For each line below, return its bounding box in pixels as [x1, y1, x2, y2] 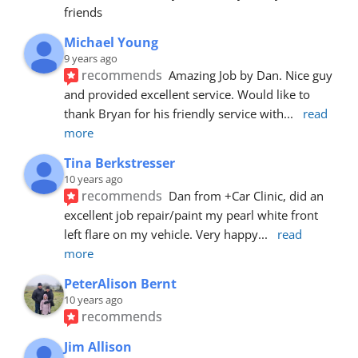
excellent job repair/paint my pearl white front [64, 206, 318, 223]
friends [64, 3, 102, 20]
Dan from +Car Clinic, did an [169, 187, 324, 204]
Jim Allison [64, 337, 132, 356]
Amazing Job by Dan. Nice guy [169, 66, 333, 83]
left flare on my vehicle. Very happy [64, 225, 258, 242]
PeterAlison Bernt [64, 274, 177, 292]
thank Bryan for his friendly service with [64, 105, 284, 121]
